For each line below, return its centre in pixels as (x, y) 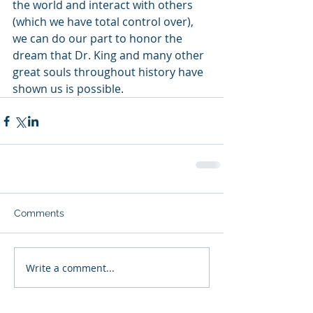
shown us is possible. (71, 89)
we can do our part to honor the (99, 38)
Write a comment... (70, 268)
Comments (39, 213)
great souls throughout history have (109, 72)
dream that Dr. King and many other (110, 55)
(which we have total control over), (104, 22)
